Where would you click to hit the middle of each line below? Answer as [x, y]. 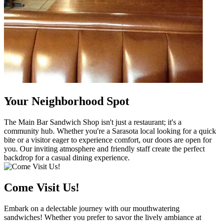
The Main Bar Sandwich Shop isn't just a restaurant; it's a [93, 122]
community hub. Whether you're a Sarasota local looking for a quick [110, 131]
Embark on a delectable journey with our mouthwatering [92, 208]
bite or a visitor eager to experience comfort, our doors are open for [108, 140]
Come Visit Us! [42, 188]
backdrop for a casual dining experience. [67, 158]
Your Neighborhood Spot [67, 101]
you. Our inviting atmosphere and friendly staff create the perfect [104, 149]
